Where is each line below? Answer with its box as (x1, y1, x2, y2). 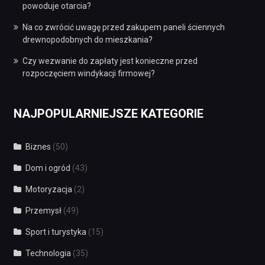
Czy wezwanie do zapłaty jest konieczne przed (22, 56, 198, 66)
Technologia (25, 248, 71, 258)
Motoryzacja (25, 184, 72, 194)
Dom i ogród (25, 163, 70, 173)
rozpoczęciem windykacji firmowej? (22, 68, 155, 78)
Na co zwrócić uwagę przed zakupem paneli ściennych (22, 22, 225, 32)
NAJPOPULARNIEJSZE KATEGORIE (13, 106, 203, 121)
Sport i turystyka (25, 227, 86, 237)
